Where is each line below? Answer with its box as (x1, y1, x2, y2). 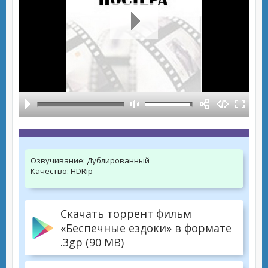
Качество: (31, 166, 69, 176)
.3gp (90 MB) (60, 235, 124, 249)
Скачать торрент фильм (60, 206, 191, 221)
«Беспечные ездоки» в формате (60, 221, 232, 235)
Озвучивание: (31, 155, 85, 166)
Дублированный (85, 155, 150, 166)
